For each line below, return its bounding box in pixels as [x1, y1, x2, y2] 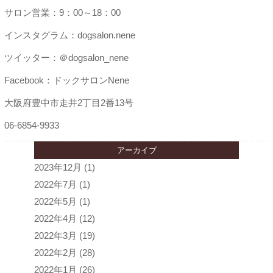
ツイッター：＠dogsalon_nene [4, 52, 129, 63]
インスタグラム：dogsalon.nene [4, 30, 135, 40]
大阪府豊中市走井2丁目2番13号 [4, 97, 133, 108]
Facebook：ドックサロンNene [4, 75, 129, 85]
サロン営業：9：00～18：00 [4, 7, 121, 18]
